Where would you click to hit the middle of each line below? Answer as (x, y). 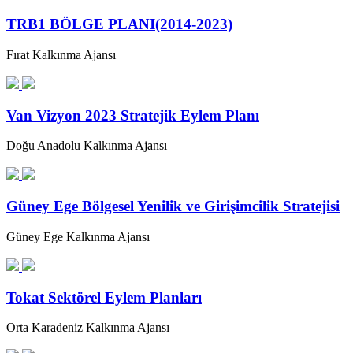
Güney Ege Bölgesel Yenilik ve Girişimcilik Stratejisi (173, 206)
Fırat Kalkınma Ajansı (61, 54)
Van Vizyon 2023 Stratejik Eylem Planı (133, 115)
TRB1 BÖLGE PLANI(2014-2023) (119, 24)
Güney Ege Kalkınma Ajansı (78, 236)
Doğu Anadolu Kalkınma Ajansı (87, 146)
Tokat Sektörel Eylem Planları (104, 297)
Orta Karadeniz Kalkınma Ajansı (88, 328)
